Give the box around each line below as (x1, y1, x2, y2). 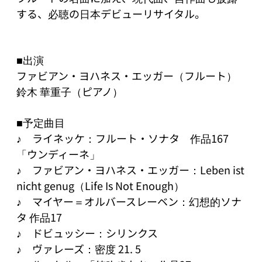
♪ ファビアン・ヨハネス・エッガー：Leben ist (16, 161, 244, 177)
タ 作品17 (16, 209, 62, 225)
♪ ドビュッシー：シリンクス (16, 225, 158, 240)
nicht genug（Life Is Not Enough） (16, 177, 184, 193)
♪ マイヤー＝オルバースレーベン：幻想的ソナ (16, 193, 242, 209)
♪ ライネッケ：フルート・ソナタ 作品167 (16, 130, 229, 146)
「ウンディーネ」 (16, 146, 100, 161)
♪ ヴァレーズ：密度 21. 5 (16, 240, 141, 256)
